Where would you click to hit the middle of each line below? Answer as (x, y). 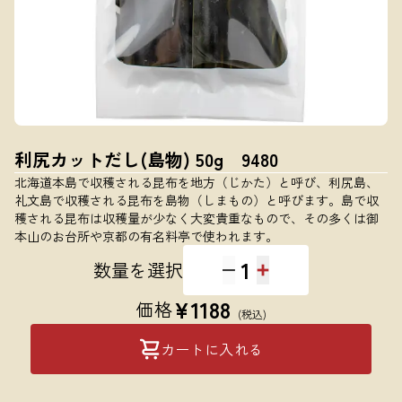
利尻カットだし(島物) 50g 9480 (146, 159)
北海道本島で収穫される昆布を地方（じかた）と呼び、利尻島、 (197, 182)
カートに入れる (212, 349)
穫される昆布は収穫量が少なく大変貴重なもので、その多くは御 (197, 218)
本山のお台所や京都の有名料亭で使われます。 (146, 236)
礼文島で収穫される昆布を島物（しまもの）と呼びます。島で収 (197, 200)
